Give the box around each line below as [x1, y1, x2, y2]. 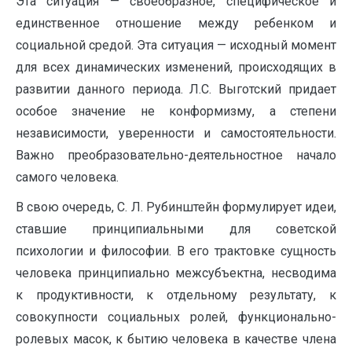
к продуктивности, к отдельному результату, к [16, 288, 336, 303]
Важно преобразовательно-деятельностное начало [16, 148, 336, 163]
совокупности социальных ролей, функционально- [16, 310, 336, 325]
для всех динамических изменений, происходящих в [16, 60, 336, 75]
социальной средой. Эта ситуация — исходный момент [16, 38, 336, 53]
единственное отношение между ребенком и [16, 16, 336, 31]
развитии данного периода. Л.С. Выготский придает [16, 82, 336, 97]
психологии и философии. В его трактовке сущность [16, 244, 336, 259]
